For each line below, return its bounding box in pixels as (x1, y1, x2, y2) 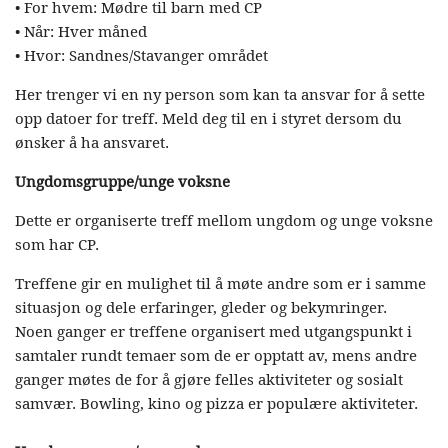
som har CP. (15, 234, 99, 254)
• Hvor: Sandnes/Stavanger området (15, 45, 268, 65)
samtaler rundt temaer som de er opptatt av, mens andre (15, 345, 417, 365)
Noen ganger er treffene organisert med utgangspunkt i (15, 321, 412, 341)
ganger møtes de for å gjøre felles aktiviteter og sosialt (15, 369, 403, 389)
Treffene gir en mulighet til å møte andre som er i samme (15, 273, 426, 293)
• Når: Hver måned (15, 21, 147, 41)
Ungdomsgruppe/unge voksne (15, 171, 230, 191)
